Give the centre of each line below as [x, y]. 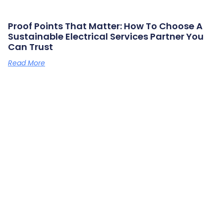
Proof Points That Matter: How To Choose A [105, 26]
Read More [27, 63]
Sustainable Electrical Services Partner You [106, 37]
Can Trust [30, 47]
